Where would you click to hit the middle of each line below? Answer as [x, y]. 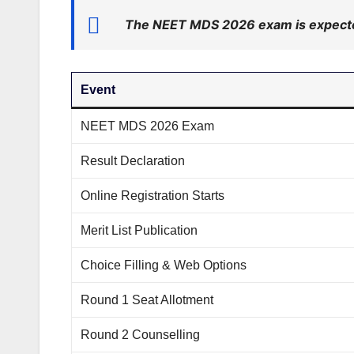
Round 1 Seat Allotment [147, 300]
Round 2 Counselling [141, 335]
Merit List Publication [139, 231]
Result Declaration [133, 161]
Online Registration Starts [153, 196]
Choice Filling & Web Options [164, 265]
